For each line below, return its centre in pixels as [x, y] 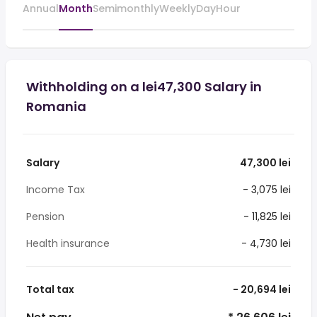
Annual [41, 8]
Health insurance [68, 243]
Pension [45, 217]
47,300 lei [264, 163]
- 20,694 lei [261, 289]
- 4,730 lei [265, 243]
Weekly [178, 8]
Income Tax [56, 190]
